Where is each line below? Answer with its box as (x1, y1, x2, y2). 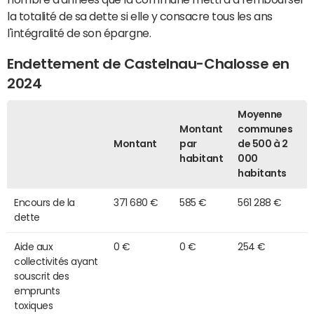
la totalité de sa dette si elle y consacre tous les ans (7, 10, 273, 22)
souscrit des (14, 271, 69, 281)
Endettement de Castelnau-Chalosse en (7, 57, 289, 71)
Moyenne (238, 109, 282, 119)
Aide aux (14, 241, 53, 252)
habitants (238, 168, 287, 178)
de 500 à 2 (238, 138, 288, 149)
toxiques (14, 300, 53, 310)
